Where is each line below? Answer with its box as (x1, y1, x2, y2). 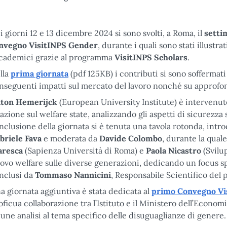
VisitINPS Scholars (115, 52, 187, 62)
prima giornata (11, 68, 68, 79)
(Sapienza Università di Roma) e (23, 145, 146, 156)
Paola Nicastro (146, 145, 201, 156)
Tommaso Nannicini (35, 170, 111, 180)
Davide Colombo (99, 133, 162, 143)
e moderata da (42, 133, 99, 143)
